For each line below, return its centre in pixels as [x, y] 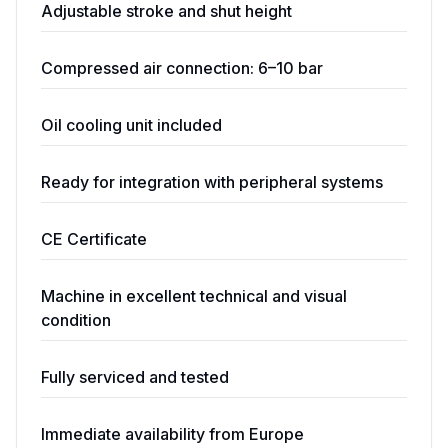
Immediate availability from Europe [172, 434]
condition [76, 320]
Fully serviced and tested [135, 377]
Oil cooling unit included [131, 125]
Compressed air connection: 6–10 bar [182, 68]
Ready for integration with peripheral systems [212, 182]
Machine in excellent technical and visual [194, 296]
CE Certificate [94, 239]
